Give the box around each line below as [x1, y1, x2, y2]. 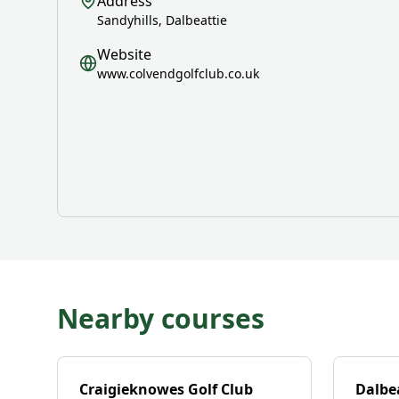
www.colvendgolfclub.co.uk [97, 65, 259, 82]
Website [97, 45, 151, 64]
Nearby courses [57, 300, 265, 337]
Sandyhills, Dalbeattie [97, 12, 227, 28]
